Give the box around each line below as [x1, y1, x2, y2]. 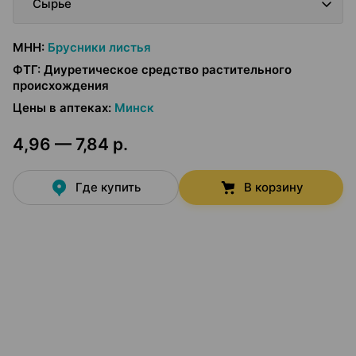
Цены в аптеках [13, 100, 108, 115]
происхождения [13, 78, 109, 93]
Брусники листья [48, 40, 151, 55]
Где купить [75, 180, 141, 195]
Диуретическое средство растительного [44, 62, 292, 77]
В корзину [243, 180, 304, 195]
